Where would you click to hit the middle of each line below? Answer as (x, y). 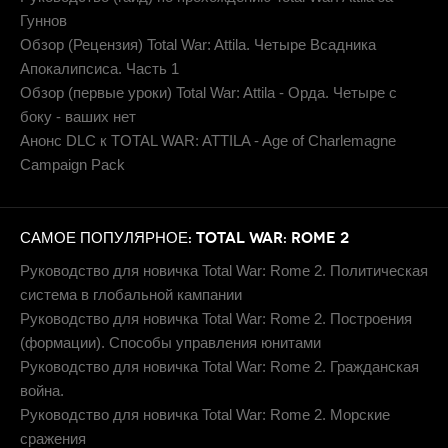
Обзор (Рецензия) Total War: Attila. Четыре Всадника (198, 44)
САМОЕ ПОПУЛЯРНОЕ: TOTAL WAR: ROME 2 (184, 238)
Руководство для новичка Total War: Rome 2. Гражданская (219, 366)
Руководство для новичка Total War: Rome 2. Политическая (224, 270)
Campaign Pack (72, 164)
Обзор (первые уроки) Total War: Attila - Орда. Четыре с (208, 92)
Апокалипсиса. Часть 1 (99, 68)
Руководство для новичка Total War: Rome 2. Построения (216, 318)
